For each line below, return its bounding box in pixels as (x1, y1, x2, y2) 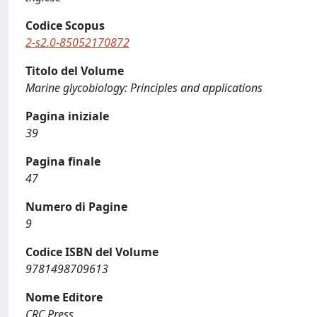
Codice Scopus (25, 18, 105, 33)
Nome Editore (25, 289, 103, 305)
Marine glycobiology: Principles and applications (25, 80, 263, 96)
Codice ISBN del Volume (25, 244, 158, 260)
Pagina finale (25, 154, 100, 169)
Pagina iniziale (25, 108, 109, 124)
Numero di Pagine (25, 199, 127, 214)
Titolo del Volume (25, 63, 124, 79)
